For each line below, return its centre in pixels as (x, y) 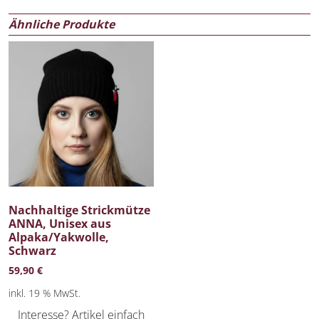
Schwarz (32, 251)
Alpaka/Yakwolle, (59, 237)
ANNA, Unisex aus (60, 224)
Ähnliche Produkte (62, 25)
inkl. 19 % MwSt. (45, 293)
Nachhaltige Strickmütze (79, 210)
